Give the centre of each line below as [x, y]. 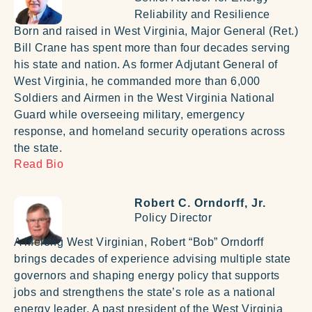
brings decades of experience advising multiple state [152, 259]
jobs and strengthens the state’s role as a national [145, 292]
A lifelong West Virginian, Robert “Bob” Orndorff [139, 242]
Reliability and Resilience [202, 15]
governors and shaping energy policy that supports [147, 276]
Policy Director [173, 218]
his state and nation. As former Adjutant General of [146, 64]
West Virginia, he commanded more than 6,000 [137, 81]
